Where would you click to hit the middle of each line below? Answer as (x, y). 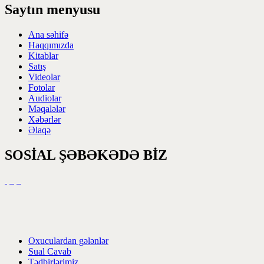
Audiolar (45, 98)
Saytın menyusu (52, 10)
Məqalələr (47, 109)
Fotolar (42, 88)
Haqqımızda (51, 45)
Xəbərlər (44, 120)
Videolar (44, 77)
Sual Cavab (50, 252)
